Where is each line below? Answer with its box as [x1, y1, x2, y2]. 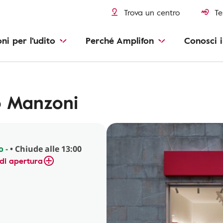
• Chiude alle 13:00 [8, 143, 82, 154]
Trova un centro [124, 6, 180, 18]
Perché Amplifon [86, 34, 154, 47]
